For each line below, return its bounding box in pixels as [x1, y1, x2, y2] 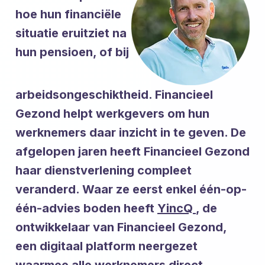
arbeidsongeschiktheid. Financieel [15, 88, 213, 102]
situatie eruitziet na [15, 26, 127, 40]
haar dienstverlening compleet [15, 163, 192, 177]
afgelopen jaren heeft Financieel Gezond [15, 144, 250, 159]
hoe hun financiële [15, 7, 121, 21]
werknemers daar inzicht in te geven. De [15, 125, 246, 140]
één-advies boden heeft [15, 201, 157, 215]
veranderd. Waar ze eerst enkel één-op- [15, 182, 247, 196]
